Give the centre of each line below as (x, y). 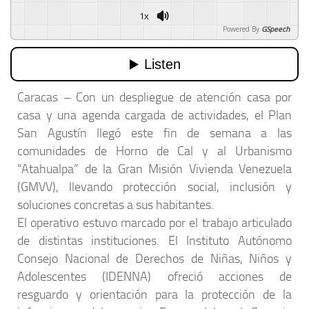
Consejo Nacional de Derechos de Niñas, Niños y (154, 259)
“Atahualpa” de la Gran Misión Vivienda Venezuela (154, 169)
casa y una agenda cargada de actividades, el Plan (154, 115)
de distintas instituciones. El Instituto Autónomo (154, 241)
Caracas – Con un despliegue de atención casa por (154, 97)
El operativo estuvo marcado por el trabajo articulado (154, 223)
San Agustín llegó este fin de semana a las (154, 133)
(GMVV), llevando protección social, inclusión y (154, 187)
